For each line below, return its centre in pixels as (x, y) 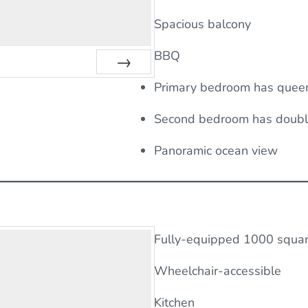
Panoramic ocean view (218, 151)
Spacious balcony (202, 24)
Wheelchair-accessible (218, 271)
